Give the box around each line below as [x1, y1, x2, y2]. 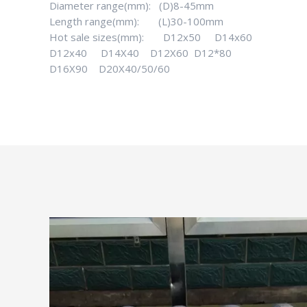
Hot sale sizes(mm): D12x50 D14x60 [49, 30, 252, 44]
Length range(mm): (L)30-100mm [49, 14, 223, 28]
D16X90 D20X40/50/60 [49, 62, 170, 75]
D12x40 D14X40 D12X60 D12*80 [49, 46, 232, 60]
